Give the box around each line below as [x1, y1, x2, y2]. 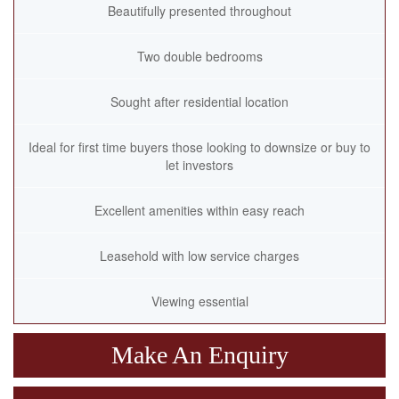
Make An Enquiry [110, 341, 289, 369]
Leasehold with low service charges [100, 247, 299, 265]
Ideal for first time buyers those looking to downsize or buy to [28, 138, 370, 156]
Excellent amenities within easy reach [94, 201, 305, 219]
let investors [166, 156, 233, 174]
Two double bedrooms [136, 47, 263, 65]
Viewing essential [151, 292, 248, 310]
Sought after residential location [110, 93, 289, 110]
